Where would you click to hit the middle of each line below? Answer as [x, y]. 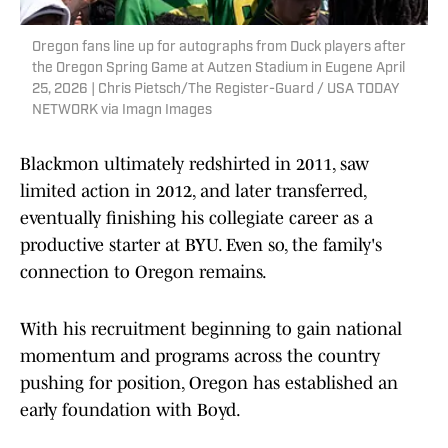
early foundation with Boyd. [130, 410]
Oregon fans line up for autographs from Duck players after [219, 48]
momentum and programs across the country [200, 356]
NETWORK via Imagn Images [122, 111]
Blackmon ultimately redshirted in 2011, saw [194, 164]
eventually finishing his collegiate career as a [196, 218]
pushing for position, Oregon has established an [209, 383]
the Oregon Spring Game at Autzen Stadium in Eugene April [218, 69]
